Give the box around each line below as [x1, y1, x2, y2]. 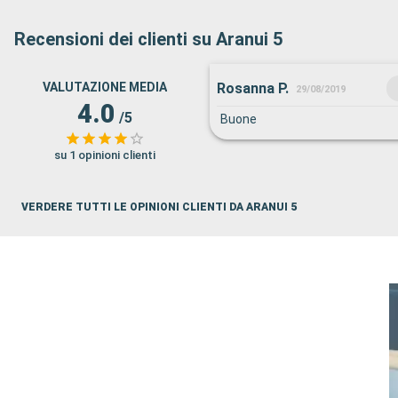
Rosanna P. [217, 79, 289, 97]
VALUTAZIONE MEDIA [43, 80, 167, 94]
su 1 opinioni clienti [54, 148, 155, 162]
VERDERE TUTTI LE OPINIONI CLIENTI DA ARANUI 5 [21, 201, 297, 213]
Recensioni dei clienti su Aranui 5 [14, 28, 283, 50]
